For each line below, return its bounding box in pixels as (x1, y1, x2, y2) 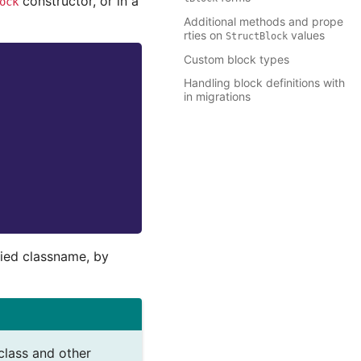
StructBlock (226, 31, 288, 43)
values (288, 28, 325, 43)
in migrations (184, 89, 251, 104)
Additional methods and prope (184, 15, 343, 29)
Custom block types (184, 52, 289, 67)
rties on (184, 28, 226, 43)
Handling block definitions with (184, 76, 345, 90)
